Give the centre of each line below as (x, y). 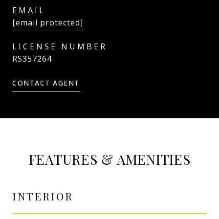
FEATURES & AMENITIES (109, 159)
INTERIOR (43, 196)
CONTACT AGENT (46, 83)
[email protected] (48, 22)
